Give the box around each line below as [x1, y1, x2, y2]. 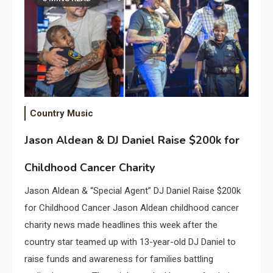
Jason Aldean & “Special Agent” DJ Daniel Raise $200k [24, 185, 241, 197]
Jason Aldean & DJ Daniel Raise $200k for [24, 133, 239, 148]
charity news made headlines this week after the [24, 219, 218, 231]
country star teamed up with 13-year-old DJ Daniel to [24, 236, 236, 248]
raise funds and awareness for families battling [24, 253, 213, 265]
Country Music [30, 108, 93, 119]
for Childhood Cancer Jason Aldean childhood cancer [24, 202, 239, 214]
